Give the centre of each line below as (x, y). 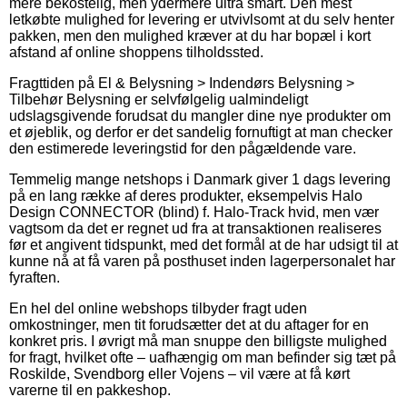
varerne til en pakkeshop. (90, 390)
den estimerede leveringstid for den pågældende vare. (183, 148)
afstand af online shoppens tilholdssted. (136, 52)
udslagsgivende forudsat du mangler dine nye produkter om (200, 115)
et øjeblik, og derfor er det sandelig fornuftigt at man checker (201, 132)
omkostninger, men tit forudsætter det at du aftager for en (189, 324)
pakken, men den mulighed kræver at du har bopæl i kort (190, 35)
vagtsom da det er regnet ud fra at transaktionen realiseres (195, 228)
